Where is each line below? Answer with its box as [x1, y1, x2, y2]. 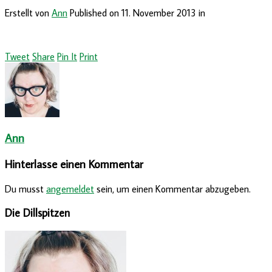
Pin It [57, 50, 77, 63]
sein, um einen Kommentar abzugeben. [94, 182, 251, 195]
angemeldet [46, 182, 94, 195]
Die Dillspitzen [5, 205, 70, 220]
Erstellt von [5, 6, 52, 19]
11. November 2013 [121, 6, 196, 19]
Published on [70, 6, 121, 19]
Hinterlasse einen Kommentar [5, 156, 143, 171]
